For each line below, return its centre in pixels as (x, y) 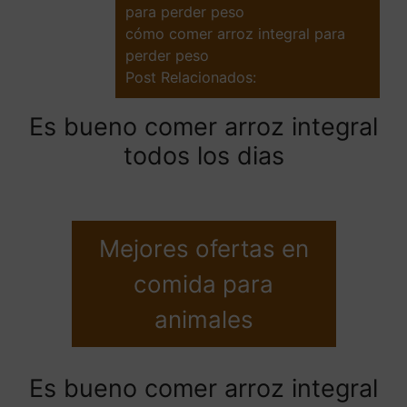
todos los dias (203, 155)
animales (203, 320)
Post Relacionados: (191, 77)
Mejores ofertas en (203, 249)
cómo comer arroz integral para (235, 33)
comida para (203, 284)
